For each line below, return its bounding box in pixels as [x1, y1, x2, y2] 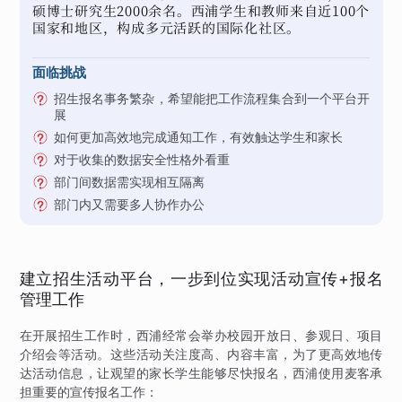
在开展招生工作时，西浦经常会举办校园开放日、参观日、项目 [19, 328, 383, 344]
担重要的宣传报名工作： [19, 384, 158, 400]
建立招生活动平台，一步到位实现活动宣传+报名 [19, 269, 383, 289]
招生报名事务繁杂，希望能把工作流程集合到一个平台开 [53, 90, 371, 106]
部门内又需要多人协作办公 [53, 197, 205, 213]
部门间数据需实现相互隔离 [53, 173, 205, 189]
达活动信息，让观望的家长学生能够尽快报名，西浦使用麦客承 [19, 365, 383, 381]
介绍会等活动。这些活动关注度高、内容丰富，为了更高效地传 [19, 346, 383, 363]
